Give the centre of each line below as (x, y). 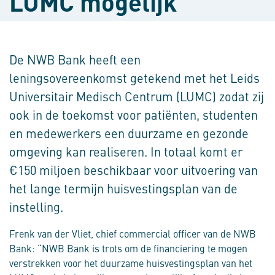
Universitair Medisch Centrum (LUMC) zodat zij (137, 96)
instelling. (36, 207)
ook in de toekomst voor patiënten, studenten (134, 115)
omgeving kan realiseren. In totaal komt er (126, 152)
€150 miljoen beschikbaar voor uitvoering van (134, 170)
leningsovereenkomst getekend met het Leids (134, 78)
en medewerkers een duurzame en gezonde (129, 133)
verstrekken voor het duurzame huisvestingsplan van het (131, 263)
